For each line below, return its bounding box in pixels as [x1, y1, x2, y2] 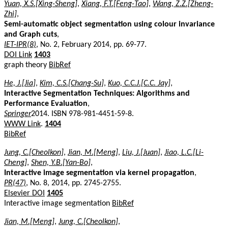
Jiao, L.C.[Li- [164, 148, 204, 157]
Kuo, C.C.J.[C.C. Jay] [108, 79, 170, 88]
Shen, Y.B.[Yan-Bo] [31, 158, 91, 167]
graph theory [4, 61, 49, 69]
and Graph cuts [4, 30, 57, 39]
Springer [4, 109, 31, 118]
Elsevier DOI [4, 189, 45, 197]
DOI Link [4, 50, 32, 59]
